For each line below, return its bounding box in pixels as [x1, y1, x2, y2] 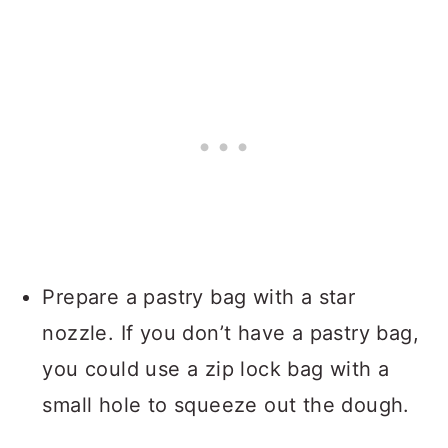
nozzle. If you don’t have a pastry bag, [42, 321, 419, 346]
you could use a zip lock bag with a [42, 357, 390, 382]
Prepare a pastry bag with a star [42, 285, 356, 310]
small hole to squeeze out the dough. [42, 393, 410, 418]
